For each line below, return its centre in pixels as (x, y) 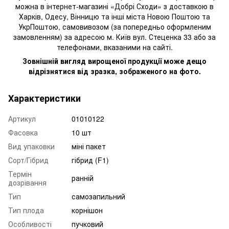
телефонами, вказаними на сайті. (114, 47)
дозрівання (27, 182)
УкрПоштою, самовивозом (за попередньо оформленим (114, 26)
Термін (20, 174)
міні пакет (89, 146)
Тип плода (26, 210)
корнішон (87, 210)
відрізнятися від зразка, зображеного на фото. (114, 71)
